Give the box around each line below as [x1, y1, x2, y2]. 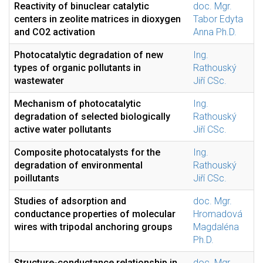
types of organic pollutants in [14, 62, 141, 73]
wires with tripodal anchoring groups [14, 221, 173, 232]
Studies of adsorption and [14, 195, 126, 207]
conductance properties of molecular [14, 208, 176, 220]
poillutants [14, 173, 59, 184]
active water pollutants [14, 124, 112, 135]
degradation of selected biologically [14, 111, 170, 122]
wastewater [14, 75, 64, 86]
